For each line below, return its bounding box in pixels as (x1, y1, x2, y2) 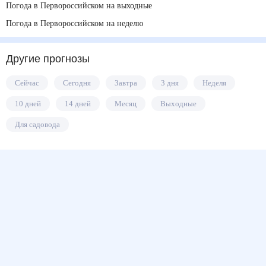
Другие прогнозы (6, 53, 96, 64)
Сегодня (65, 78, 94, 87)
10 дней (15, 99, 43, 108)
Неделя (210, 78, 237, 87)
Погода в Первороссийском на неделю (6, 18, 156, 28)
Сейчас (15, 78, 41, 87)
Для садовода (15, 120, 66, 129)
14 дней (67, 99, 96, 108)
